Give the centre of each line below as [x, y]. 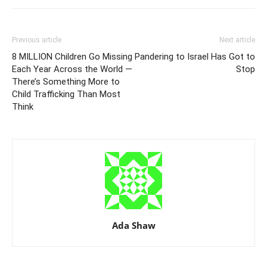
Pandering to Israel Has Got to [195, 57]
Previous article [37, 40]
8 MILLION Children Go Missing [72, 57]
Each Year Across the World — [72, 69]
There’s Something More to [66, 82]
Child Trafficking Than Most [66, 94]
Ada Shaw [133, 226]
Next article [237, 40]
